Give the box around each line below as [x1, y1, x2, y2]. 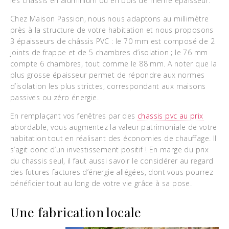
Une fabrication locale [10, 203, 142, 220]
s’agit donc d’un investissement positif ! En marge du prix [10, 145, 209, 154]
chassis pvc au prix [138, 111, 203, 121]
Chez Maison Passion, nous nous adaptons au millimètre [10, 14, 209, 24]
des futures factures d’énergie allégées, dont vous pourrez [10, 167, 214, 177]
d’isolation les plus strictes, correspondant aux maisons [10, 81, 206, 91]
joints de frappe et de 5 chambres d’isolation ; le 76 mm [10, 48, 208, 57]
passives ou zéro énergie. [10, 93, 99, 102]
